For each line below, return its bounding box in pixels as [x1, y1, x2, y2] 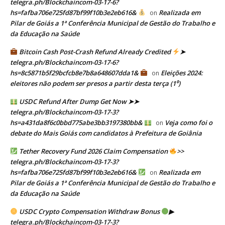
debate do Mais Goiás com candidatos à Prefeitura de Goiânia [10, 128, 202, 138]
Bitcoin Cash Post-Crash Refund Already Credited [17, 47, 172, 56]
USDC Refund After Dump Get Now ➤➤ [17, 96, 139, 106]
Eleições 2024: [160, 68, 203, 77]
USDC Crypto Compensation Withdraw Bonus [17, 206, 161, 216]
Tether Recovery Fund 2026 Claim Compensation [17, 146, 169, 156]
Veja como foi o [164, 118, 212, 127]
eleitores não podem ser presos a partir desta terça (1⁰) [10, 78, 180, 88]
